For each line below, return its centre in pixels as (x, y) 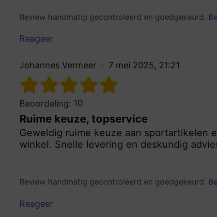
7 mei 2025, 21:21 (144, 65)
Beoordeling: (45, 104)
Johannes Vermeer (58, 65)
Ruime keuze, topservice (84, 119)
